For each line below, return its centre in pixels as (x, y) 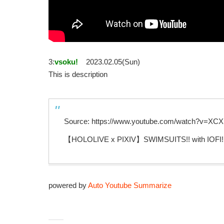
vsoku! (66, 62)
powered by (68, 185)
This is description (78, 74)
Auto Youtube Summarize (130, 185)
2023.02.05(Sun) (113, 62)
